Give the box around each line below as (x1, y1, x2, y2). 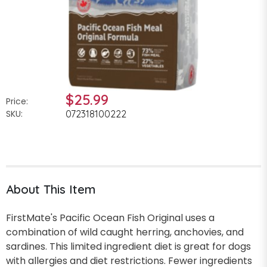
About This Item (6, 181, 95, 197)
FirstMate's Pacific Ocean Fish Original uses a (6, 210, 215, 225)
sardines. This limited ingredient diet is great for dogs (6, 239, 251, 253)
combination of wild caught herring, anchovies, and (6, 225, 244, 239)
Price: (6, 95, 28, 107)
